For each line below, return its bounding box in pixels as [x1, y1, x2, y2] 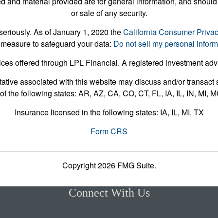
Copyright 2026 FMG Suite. [62, 160, 156, 171]
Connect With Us [68, 186, 150, 200]
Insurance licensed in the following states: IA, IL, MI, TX [14, 107, 204, 118]
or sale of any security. [71, 7, 147, 19]
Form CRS [91, 126, 127, 137]
